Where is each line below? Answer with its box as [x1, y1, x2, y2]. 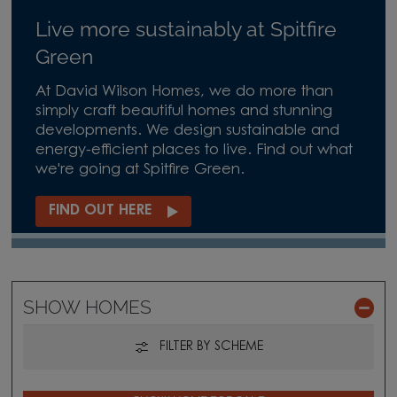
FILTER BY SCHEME [159, 341, 263, 354]
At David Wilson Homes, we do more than [35, 84, 333, 99]
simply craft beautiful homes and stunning [35, 104, 332, 119]
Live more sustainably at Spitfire [35, 17, 337, 41]
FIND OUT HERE [48, 203, 152, 218]
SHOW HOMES [22, 297, 152, 319]
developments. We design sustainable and [35, 123, 339, 138]
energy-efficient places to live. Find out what [35, 143, 353, 158]
